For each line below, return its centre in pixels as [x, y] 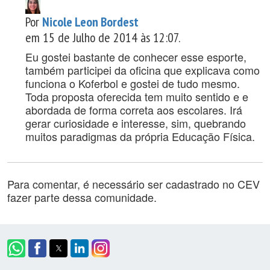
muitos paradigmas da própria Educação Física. [140, 137]
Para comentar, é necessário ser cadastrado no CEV [133, 184]
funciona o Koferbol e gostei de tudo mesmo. [133, 83]
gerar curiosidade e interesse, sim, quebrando [136, 123]
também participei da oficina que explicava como [143, 70]
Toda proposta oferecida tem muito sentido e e [137, 97]
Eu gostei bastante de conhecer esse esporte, [136, 57]
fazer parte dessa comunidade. [82, 197]
